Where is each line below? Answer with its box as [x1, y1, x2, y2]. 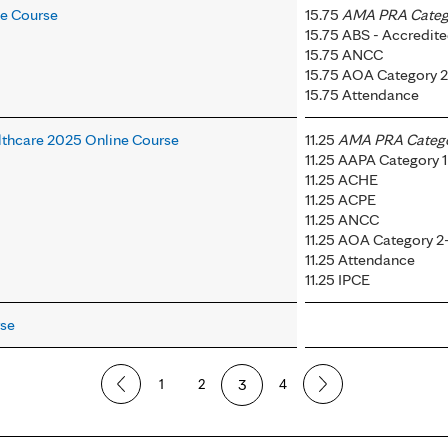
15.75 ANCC [305, 45, 383, 65]
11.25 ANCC [305, 210, 379, 230]
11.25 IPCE [305, 270, 370, 290]
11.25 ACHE [305, 170, 378, 190]
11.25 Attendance [305, 250, 415, 270]
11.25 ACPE [305, 190, 376, 210]
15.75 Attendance [305, 85, 419, 105]
